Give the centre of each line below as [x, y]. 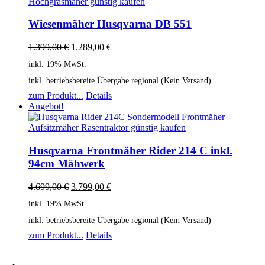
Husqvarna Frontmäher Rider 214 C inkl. [130, 151]
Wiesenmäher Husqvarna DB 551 [110, 24]
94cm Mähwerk [67, 164]
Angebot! [46, 106]
